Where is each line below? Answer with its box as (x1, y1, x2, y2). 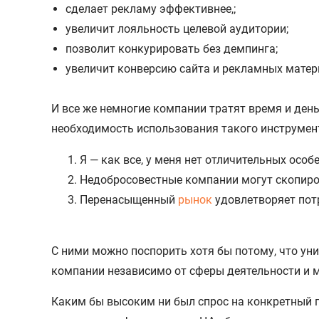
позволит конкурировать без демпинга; (66, 41, 278, 56)
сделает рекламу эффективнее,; (66, 1, 236, 16)
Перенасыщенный (80, 192, 178, 206)
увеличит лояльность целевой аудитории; (66, 21, 288, 36)
